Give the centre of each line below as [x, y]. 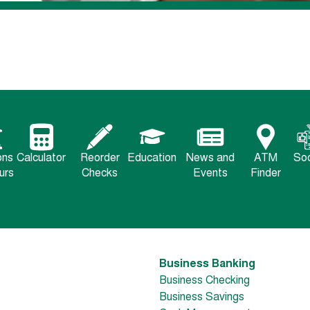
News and [210, 159]
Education [152, 159]
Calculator [41, 159]
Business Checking [204, 281]
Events [210, 174]
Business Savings [202, 298]
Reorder [100, 159]
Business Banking [207, 265]
